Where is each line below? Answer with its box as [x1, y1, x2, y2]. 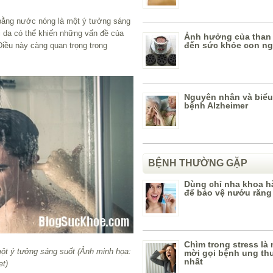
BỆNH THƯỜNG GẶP [148, 158, 247, 168]
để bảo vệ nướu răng [184, 188, 272, 197]
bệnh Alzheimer [184, 101, 248, 110]
